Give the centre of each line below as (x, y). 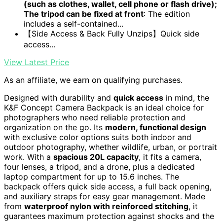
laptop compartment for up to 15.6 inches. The (92, 177)
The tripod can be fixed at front (84, 14)
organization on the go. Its (55, 128)
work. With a (29, 157)
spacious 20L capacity (96, 157)
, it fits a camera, (170, 157)
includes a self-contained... (74, 24)
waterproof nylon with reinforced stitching (106, 206)
